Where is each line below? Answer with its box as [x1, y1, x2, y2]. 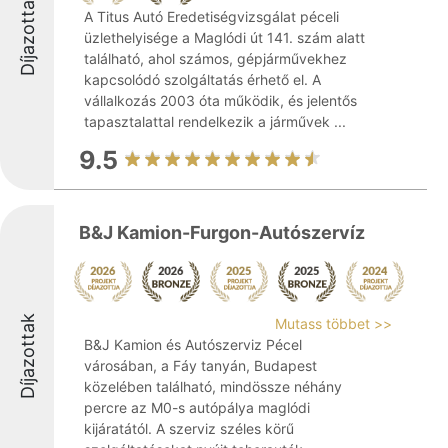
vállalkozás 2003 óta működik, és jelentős [84, 92, 357, 109]
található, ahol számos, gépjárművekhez [84, 50, 347, 67]
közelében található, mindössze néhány [84, 378, 342, 395]
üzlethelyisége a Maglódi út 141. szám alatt [84, 29, 365, 46]
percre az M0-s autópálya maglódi [84, 399, 310, 416]
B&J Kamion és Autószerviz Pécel [84, 336, 302, 353]
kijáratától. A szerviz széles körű [84, 420, 294, 437]
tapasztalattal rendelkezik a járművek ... [84, 113, 346, 130]
